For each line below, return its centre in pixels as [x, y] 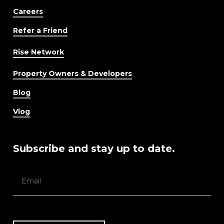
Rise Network [38, 52]
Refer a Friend [40, 30]
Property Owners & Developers [72, 73]
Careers [28, 11]
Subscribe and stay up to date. [94, 148]
